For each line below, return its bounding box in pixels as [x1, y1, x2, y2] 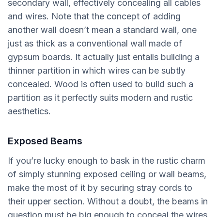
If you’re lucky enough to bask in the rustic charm [8, 155, 205, 166]
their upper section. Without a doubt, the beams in [8, 196, 208, 206]
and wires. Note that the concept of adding [8, 11, 181, 21]
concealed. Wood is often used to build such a [8, 79, 193, 89]
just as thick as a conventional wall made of [8, 38, 182, 48]
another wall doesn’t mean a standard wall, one [8, 25, 197, 35]
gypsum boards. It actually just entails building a [8, 52, 200, 62]
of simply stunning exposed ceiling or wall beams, [8, 169, 206, 179]
